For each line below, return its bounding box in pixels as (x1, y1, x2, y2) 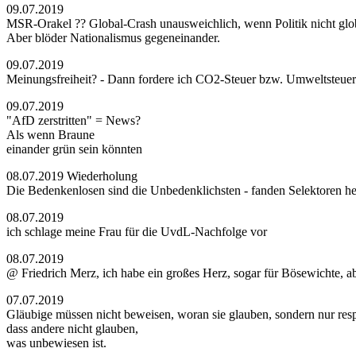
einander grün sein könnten (6, 142, 142, 156)
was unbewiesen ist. (6, 336, 106, 350)
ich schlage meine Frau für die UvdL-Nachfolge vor (6, 225, 267, 238)
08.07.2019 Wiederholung (6, 169, 137, 183)
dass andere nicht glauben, (6, 322, 138, 335)
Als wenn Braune (6, 128, 95, 141)
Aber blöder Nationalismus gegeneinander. (6, 31, 220, 44)
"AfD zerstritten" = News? (6, 114, 141, 127)
